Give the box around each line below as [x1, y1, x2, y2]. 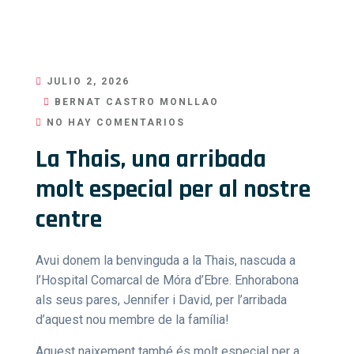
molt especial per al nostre [36, 173, 311, 205]
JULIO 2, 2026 [43, 76, 130, 87]
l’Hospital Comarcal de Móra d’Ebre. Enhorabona [36, 273, 299, 288]
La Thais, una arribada [36, 143, 266, 175]
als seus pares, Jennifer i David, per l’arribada [36, 292, 287, 307]
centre [36, 203, 102, 235]
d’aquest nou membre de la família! [36, 312, 229, 327]
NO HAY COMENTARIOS [43, 117, 185, 128]
